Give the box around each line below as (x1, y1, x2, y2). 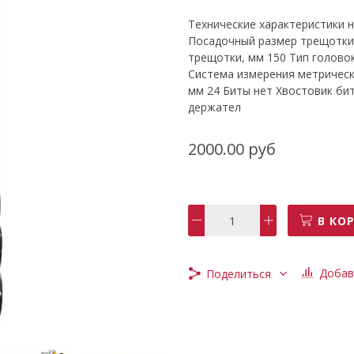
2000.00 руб (188, 137, 277, 160)
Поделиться (206, 265, 272, 281)
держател (188, 99, 242, 115)
